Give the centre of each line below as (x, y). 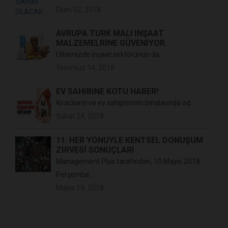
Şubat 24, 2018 (80, 116)
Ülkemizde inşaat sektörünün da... (110, 55)
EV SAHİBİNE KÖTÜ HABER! (107, 92)
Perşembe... (75, 175)
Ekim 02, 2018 (78, 10)
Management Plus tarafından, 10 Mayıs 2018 (128, 162)
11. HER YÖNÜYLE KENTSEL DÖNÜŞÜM (130, 140)
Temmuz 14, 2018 (85, 68)
